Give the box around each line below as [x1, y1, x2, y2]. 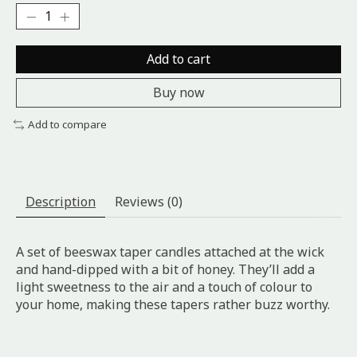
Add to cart [147, 50, 210, 69]
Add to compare [27, 117, 107, 132]
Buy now [152, 84, 205, 102]
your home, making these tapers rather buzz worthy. [16, 296, 330, 314]
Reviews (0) [115, 193, 182, 211]
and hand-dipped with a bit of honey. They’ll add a [16, 261, 315, 279]
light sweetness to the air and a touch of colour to [16, 278, 312, 296]
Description [25, 193, 96, 211]
